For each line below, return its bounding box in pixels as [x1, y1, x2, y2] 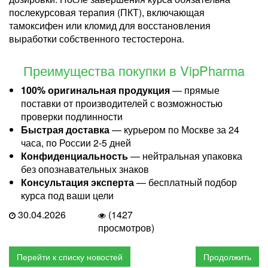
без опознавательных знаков [21, 162, 149, 176]
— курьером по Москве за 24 [109, 122, 239, 136]
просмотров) [98, 220, 155, 234]
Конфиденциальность [21, 148, 128, 163]
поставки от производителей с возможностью [21, 96, 223, 110]
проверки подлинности [21, 109, 123, 123]
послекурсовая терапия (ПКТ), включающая [9, 5, 205, 19]
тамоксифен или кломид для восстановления [9, 18, 211, 32]
